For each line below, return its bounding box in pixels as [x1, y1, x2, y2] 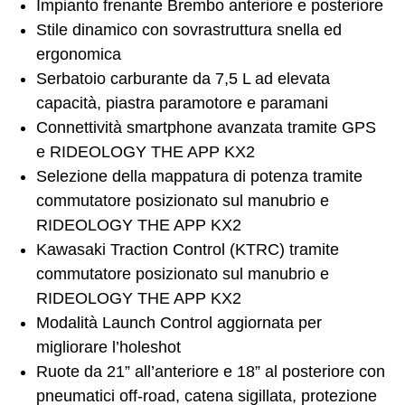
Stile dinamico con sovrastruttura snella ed [36, 21, 342, 40]
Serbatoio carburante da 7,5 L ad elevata [36, 70, 330, 89]
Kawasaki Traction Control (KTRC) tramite [36, 240, 339, 259]
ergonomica [36, 45, 121, 64]
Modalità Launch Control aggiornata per [36, 314, 322, 333]
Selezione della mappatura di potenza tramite [36, 167, 363, 186]
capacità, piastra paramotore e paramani [36, 94, 328, 113]
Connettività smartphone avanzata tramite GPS [36, 118, 376, 137]
